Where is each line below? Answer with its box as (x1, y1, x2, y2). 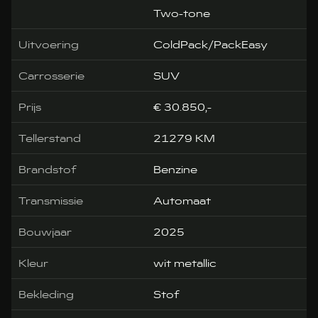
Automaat (153, 194, 212, 207)
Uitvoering (18, 38, 79, 51)
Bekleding (18, 287, 75, 301)
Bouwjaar (18, 225, 72, 238)
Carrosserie (18, 69, 85, 82)
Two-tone (153, 6, 211, 20)
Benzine (153, 163, 198, 176)
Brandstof (18, 163, 77, 176)
